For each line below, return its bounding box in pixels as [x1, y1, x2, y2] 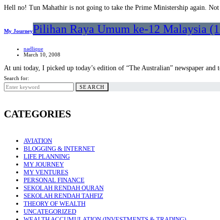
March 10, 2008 [24, 51, 60, 57]
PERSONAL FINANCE [24, 176, 84, 184]
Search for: [4, 75, 29, 81]
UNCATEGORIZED [24, 208, 76, 216]
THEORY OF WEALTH [24, 200, 85, 208]
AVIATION [24, 137, 52, 145]
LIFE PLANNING [24, 153, 70, 161]
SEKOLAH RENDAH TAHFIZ [24, 192, 103, 200]
